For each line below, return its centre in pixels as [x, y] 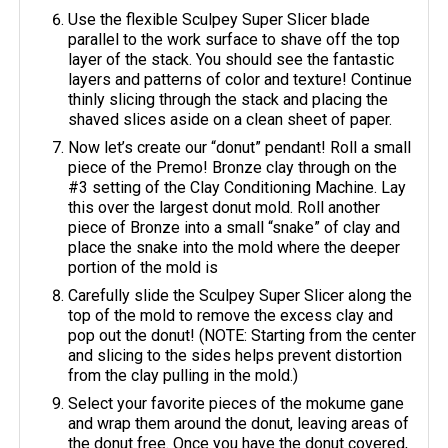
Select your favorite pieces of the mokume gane [236, 404]
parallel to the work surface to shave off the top [234, 40]
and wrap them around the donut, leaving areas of [239, 424]
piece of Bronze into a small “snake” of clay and [234, 228]
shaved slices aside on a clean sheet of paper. [230, 120]
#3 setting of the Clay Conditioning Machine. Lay [237, 188]
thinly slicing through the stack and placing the [228, 100]
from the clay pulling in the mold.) [183, 376]
